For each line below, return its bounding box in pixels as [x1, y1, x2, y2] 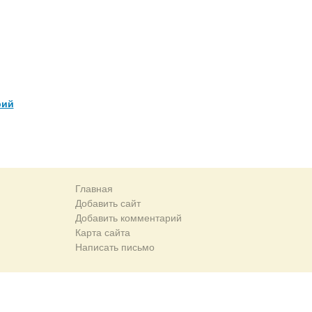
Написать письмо [75, 242, 155, 253]
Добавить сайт [75, 198, 141, 209]
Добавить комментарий [75, 212, 182, 224]
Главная [75, 183, 113, 194]
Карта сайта [75, 227, 130, 238]
